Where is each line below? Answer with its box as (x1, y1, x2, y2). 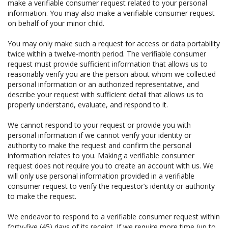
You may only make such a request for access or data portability (8, 39, 220, 48)
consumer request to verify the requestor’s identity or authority (8, 181, 215, 191)
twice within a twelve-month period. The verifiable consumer (8, 49, 206, 59)
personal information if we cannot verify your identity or (8, 130, 191, 140)
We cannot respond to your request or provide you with (8, 120, 191, 130)
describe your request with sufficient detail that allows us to (8, 90, 204, 99)
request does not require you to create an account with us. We (8, 161, 214, 170)
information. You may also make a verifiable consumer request (8, 8, 215, 18)
